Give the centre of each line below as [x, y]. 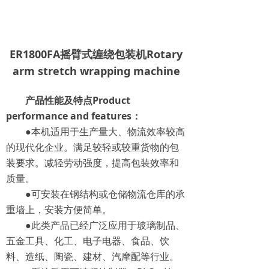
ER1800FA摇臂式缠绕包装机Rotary [96, 54]
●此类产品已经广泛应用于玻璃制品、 [105, 225]
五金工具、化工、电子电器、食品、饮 [88, 241]
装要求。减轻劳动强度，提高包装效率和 [92, 163]
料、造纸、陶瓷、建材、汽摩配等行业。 [92, 256]
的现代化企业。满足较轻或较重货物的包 [92, 147]
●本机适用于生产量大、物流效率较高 [105, 131]
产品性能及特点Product [78, 100]
